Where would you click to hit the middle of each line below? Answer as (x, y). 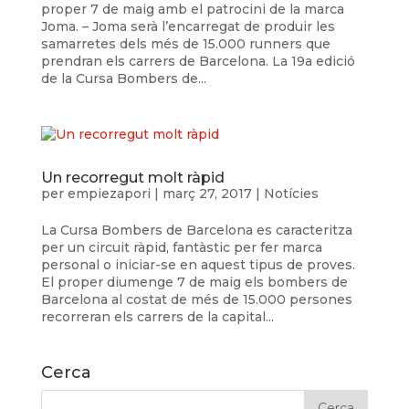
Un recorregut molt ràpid (132, 178)
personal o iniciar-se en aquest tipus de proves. (198, 265)
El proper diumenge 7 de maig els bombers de (194, 282)
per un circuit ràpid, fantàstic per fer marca (181, 247)
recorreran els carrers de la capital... (157, 317)
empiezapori (109, 194)
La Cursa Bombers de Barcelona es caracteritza (196, 230)
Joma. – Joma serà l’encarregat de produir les (188, 26)
